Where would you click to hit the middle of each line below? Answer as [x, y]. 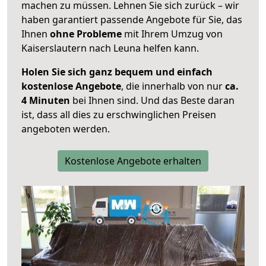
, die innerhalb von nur [173, 86]
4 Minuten [46, 101]
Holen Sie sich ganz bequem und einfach [117, 72]
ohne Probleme [86, 34]
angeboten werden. [66, 129]
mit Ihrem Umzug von [172, 34]
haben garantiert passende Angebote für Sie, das [132, 20]
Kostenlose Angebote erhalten [133, 161]
